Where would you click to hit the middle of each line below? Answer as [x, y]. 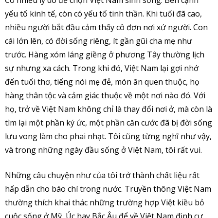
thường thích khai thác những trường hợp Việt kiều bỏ [105, 202]
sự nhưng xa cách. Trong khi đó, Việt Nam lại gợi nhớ [102, 68]
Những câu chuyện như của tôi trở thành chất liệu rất [102, 175]
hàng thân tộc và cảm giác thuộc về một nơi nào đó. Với [105, 95]
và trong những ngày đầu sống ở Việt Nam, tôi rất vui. [103, 150]
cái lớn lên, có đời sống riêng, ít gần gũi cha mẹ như [99, 41]
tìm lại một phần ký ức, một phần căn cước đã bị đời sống [109, 122]
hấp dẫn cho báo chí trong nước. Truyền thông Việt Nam [108, 189]
